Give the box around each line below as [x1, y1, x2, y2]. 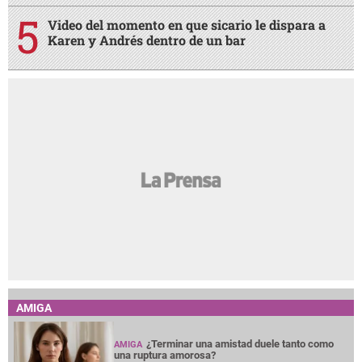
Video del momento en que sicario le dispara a [48, 15, 326, 33]
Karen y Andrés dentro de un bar [48, 31, 246, 48]
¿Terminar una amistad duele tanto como [146, 337, 335, 350]
